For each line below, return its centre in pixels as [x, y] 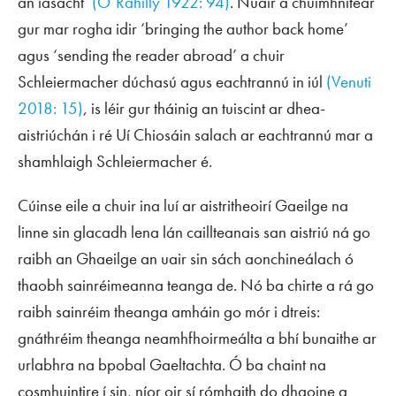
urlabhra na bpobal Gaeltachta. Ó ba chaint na [172, 364]
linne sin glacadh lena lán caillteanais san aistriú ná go [194, 232]
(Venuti [349, 81]
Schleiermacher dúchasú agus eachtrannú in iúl [172, 81]
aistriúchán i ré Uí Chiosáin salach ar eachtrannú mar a [195, 134]
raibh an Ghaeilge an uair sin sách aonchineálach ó [186, 258]
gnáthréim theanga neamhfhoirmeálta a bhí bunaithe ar [197, 338]
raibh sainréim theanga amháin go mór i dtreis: [169, 311]
